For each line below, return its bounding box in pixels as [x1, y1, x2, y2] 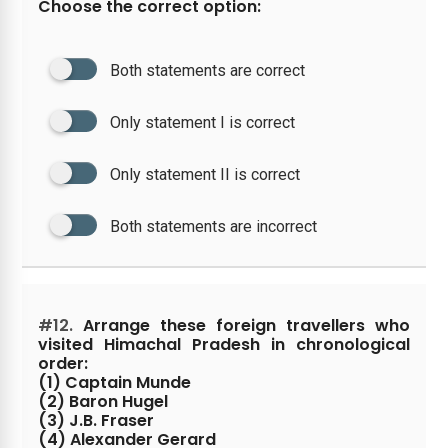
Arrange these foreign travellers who [73, 314, 410, 337]
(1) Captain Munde [38, 371, 192, 394]
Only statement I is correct [110, 113, 296, 132]
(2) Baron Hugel [38, 390, 169, 413]
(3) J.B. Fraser [38, 409, 155, 432]
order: [38, 352, 89, 375]
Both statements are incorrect [110, 217, 318, 236]
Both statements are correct [110, 61, 306, 80]
